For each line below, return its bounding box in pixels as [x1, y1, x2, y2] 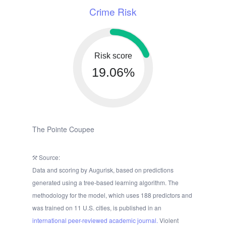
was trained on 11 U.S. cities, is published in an [32, 203, 161, 212]
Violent [158, 215, 179, 224]
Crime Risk [89, 4, 137, 18]
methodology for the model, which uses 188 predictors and [32, 190, 192, 199]
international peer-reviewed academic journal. [32, 215, 158, 224]
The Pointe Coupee [32, 124, 94, 134]
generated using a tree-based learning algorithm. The [32, 178, 179, 187]
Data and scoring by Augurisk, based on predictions [32, 165, 174, 174]
